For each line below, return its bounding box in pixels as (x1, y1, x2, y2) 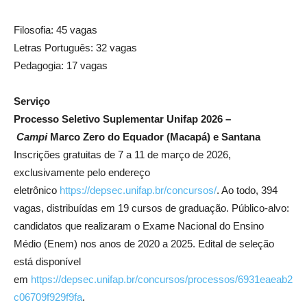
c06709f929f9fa (14, 291, 82, 303)
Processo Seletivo (14, 112, 103, 125)
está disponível (14, 255, 81, 267)
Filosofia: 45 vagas (14, 23, 97, 36)
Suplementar (103, 112, 164, 125)
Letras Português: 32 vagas (14, 41, 137, 53)
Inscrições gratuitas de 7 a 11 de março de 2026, (14, 148, 231, 160)
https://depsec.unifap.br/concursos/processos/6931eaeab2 (31, 273, 293, 285)
